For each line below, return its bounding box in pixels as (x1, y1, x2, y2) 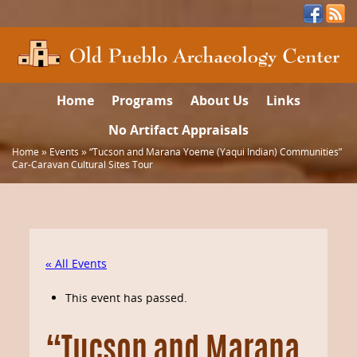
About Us (190, 92, 249, 109)
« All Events (45, 256, 107, 271)
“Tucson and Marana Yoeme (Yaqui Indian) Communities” (89, 145, 342, 159)
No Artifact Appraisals (108, 121, 249, 139)
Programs (112, 92, 173, 109)
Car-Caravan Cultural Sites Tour (12, 158, 153, 171)
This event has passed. (65, 290, 187, 305)
